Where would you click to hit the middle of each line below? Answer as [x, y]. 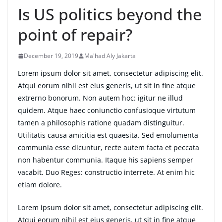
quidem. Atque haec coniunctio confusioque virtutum [107, 111]
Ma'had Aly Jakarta [110, 56]
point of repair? [75, 35]
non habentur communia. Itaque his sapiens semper [106, 160]
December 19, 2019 [51, 56]
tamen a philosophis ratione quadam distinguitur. [101, 123]
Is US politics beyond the [110, 14]
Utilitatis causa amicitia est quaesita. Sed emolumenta [108, 135]
